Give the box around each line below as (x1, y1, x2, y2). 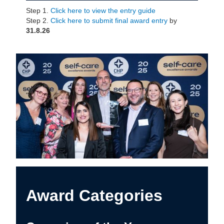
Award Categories (26, 186, 162, 204)
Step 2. (26, 16, 50, 24)
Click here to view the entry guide (50, 6, 155, 14)
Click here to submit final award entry (50, 16, 167, 24)
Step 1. (26, 6, 50, 14)
